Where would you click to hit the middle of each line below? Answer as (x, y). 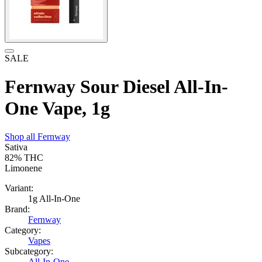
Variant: (19, 188)
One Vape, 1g (57, 108)
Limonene (23, 168)
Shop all (21, 137)
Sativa (16, 147)
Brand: (17, 209)
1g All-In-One (54, 199)
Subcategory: (29, 251)
